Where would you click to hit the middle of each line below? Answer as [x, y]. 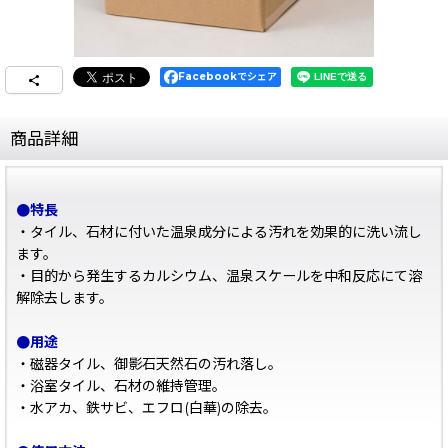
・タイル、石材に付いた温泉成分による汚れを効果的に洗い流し [219, 232]
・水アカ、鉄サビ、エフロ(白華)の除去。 [146, 408]
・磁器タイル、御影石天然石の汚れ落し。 [149, 364]
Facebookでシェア [227, 76]
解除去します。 [64, 298]
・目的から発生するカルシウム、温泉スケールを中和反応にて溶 [219, 276]
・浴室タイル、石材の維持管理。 [121, 386]
